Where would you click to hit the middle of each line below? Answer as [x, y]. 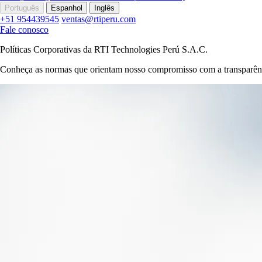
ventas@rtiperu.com [99, 19]
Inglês [104, 8]
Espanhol [67, 8]
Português [22, 8]
